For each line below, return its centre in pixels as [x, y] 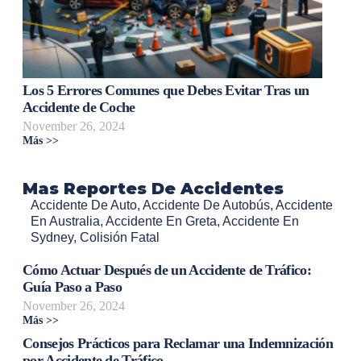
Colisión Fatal [120, 238]
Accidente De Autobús [206, 205]
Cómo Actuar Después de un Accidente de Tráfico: [167, 270]
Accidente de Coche [79, 108]
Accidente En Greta [161, 222]
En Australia [65, 222]
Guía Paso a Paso [73, 286]
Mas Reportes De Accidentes [153, 189]
